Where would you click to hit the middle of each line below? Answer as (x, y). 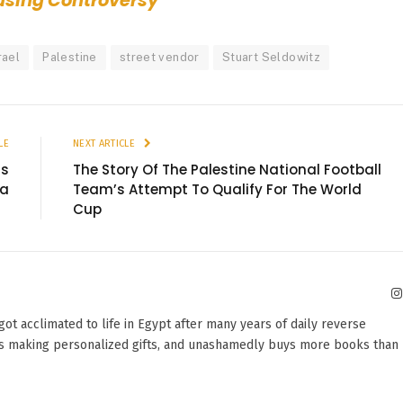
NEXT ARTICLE (106, 144)
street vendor (159, 58)
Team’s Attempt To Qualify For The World (217, 190)
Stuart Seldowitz (271, 58)
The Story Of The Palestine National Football (227, 170)
